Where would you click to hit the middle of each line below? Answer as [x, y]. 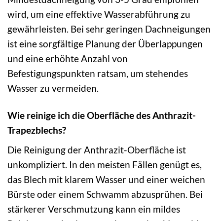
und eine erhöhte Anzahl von [68, 59]
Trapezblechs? [37, 130]
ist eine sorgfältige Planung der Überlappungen [105, 44]
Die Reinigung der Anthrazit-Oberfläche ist [97, 149]
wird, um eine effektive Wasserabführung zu [99, 14]
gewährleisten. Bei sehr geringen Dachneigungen [109, 29]
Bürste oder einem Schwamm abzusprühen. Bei [105, 194]
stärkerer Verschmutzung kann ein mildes [94, 209]
